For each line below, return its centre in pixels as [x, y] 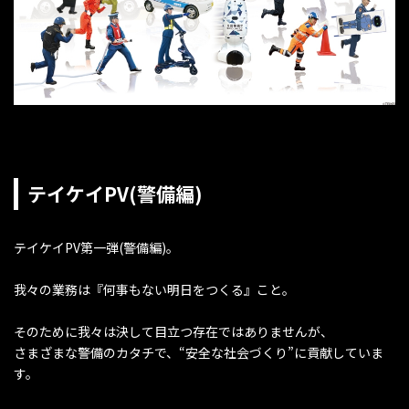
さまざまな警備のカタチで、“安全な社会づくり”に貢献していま [199, 352]
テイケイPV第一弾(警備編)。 [96, 247]
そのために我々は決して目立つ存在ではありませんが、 [173, 331]
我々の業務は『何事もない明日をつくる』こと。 [154, 289]
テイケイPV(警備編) [115, 193]
